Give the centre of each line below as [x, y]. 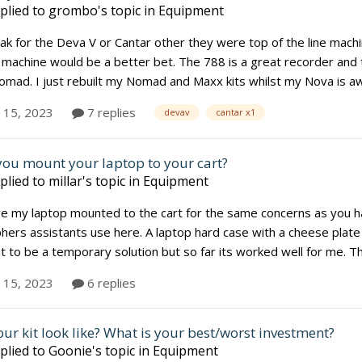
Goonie [70, 350]
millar [65, 181]
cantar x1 [236, 112]
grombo [73, 11]
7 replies [110, 113]
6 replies [110, 282]
